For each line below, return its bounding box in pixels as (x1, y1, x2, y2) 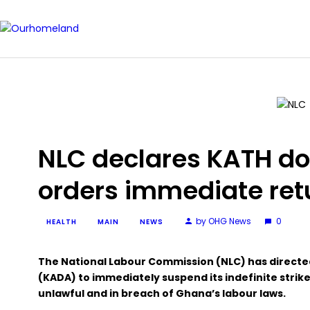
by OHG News (194, 215, 254, 228)
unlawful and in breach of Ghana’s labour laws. (38, 286, 286, 301)
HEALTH (46, 217, 77, 228)
